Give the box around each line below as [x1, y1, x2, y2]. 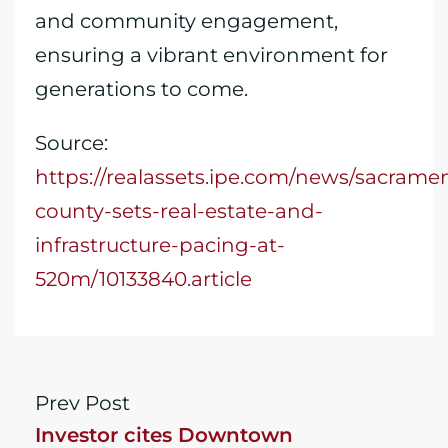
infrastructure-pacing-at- [35, 233, 285, 257]
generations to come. [35, 77, 248, 101]
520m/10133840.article [35, 267, 252, 291]
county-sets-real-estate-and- [35, 199, 323, 223]
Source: [35, 131, 108, 155]
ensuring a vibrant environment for [35, 43, 388, 67]
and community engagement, [35, 9, 338, 33]
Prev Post [35, 391, 130, 415]
